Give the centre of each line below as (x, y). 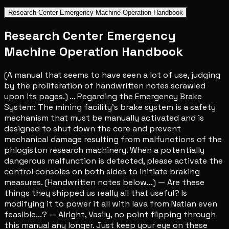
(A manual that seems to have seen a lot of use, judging (112, 75)
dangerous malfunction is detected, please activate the (113, 161)
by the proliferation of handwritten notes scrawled (105, 86)
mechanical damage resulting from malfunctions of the (113, 140)
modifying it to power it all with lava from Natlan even (111, 204)
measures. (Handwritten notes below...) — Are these (104, 182)
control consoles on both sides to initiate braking (102, 172)
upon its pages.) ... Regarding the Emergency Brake (103, 97)
